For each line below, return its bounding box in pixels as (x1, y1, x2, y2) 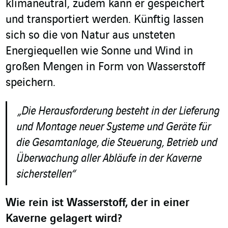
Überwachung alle (16, 153, 97, 165)
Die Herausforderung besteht (21, 105, 151, 118)
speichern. (6, 77, 55, 90)
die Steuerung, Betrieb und (101, 137, 217, 150)
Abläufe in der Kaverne (100, 153, 202, 165)
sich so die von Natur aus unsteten (6, 30, 175, 42)
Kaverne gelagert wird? (6, 213, 122, 225)
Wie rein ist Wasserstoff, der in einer (6, 197, 189, 210)
